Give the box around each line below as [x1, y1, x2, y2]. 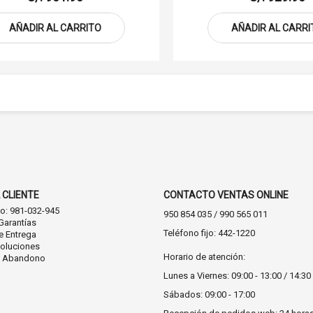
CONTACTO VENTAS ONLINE [163, 189, 289, 201]
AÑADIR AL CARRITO [8, 22, 101, 34]
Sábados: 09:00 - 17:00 [163, 289, 255, 300]
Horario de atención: [163, 252, 245, 262]
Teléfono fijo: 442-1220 [163, 228, 255, 238]
